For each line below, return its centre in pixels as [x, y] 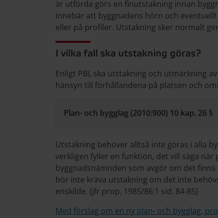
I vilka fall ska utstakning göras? [128, 54]
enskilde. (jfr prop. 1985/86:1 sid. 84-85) [127, 191]
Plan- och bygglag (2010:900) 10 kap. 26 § [138, 113]
